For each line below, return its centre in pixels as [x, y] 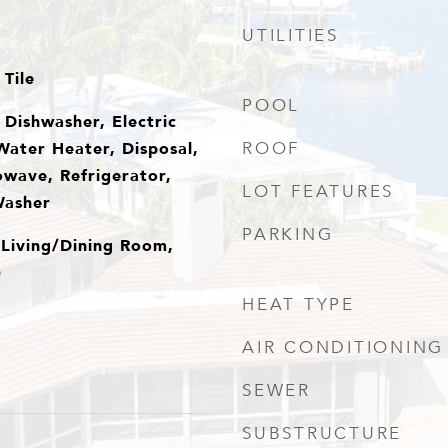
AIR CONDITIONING [343, 347]
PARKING [288, 234]
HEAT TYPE [298, 304]
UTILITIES [290, 35]
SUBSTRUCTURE [322, 433]
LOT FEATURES [318, 191]
